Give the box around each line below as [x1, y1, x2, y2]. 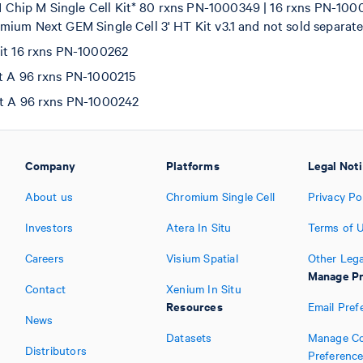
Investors [24, 219, 74, 236]
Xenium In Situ [166, 280, 241, 297]
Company [24, 156, 75, 174]
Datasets [166, 329, 212, 346]
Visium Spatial [166, 250, 238, 267]
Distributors [24, 342, 87, 359]
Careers [24, 250, 64, 267]
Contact [24, 280, 66, 297]
